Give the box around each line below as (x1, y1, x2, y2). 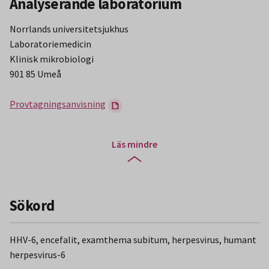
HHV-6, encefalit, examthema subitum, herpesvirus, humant (10, 233, 256, 246)
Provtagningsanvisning (10, 98, 106, 110)
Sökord (10, 196, 55, 216)
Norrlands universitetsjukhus (10, 23, 128, 35)
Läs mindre (112, 138, 157, 150)
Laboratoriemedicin (10, 38, 91, 50)
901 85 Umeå (10, 68, 61, 80)
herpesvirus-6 (10, 248, 65, 261)
